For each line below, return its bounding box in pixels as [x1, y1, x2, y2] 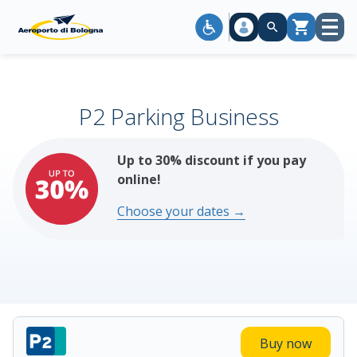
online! [116, 171, 161, 188]
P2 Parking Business [78, 101, 279, 131]
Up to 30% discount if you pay [116, 151, 306, 169]
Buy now [260, 335, 312, 352]
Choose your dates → [116, 202, 245, 220]
